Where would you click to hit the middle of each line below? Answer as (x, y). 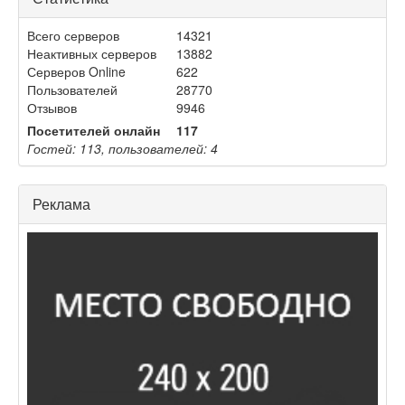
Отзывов (52, 107)
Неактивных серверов (92, 53)
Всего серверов (73, 35)
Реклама (61, 203)
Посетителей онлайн (94, 130)
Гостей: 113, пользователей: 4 (122, 148)
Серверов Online (76, 71)
